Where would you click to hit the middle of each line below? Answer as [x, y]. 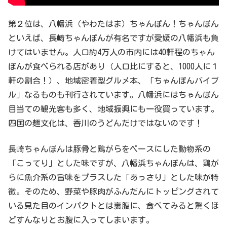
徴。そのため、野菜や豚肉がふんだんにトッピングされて [113, 191]
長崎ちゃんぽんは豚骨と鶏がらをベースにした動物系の [109, 149]
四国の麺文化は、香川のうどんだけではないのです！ [105, 123]
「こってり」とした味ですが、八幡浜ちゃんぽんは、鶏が [113, 163]
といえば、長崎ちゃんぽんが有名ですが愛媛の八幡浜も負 [113, 38]
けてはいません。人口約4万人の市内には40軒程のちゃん [111, 52]
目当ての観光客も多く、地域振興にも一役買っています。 [113, 109]
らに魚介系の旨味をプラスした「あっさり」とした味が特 [113, 177]
